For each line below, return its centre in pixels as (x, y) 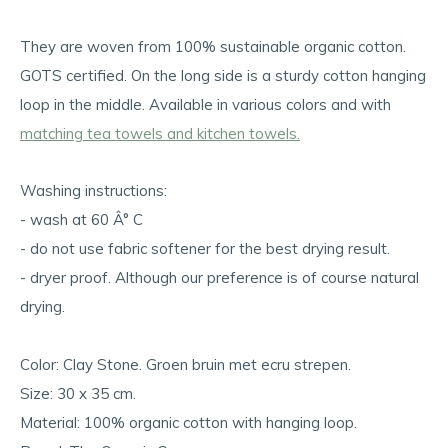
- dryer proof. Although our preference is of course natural (219, 277)
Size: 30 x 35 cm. (78, 393)
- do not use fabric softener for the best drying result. (205, 248)
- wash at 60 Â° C (81, 219)
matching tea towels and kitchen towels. (160, 133)
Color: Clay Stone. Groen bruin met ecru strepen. (185, 364)
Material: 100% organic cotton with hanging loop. (188, 422)
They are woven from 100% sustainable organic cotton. (213, 46)
